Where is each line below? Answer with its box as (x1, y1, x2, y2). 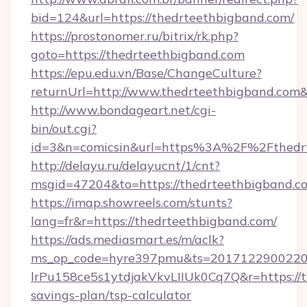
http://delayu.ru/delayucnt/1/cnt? (31, 158, 220, 173)
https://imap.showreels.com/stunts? (31, 195, 232, 210)
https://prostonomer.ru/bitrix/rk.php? (31, 28, 238, 44)
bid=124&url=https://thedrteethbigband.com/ (31, 10, 294, 25)
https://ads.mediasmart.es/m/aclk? (31, 232, 224, 247)
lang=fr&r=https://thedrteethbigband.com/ (31, 213, 277, 229)
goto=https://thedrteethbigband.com (31, 47, 245, 62)
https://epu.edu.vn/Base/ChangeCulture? (31, 65, 262, 81)
